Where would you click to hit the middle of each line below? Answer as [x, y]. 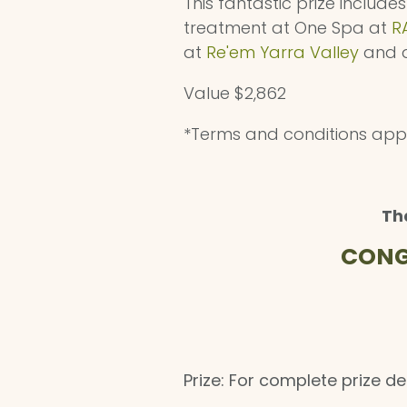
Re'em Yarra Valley [283, 52]
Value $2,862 [235, 93]
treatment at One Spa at [288, 28]
